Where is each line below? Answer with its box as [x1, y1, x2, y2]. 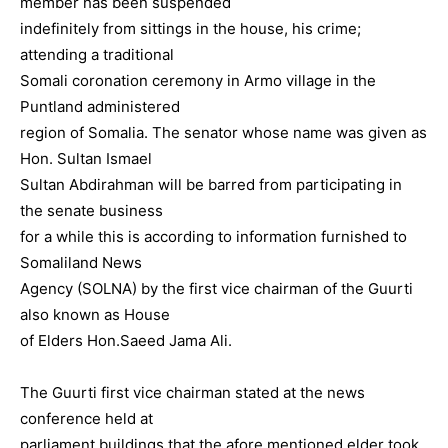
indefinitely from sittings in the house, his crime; [20, 19, 361, 38]
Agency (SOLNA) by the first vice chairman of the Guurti [20, 279, 413, 298]
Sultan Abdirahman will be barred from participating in [20, 175, 402, 194]
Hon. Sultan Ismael [20, 149, 152, 168]
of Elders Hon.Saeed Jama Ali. [20, 331, 236, 350]
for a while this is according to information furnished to [20, 227, 407, 246]
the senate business [20, 201, 163, 220]
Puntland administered [20, 97, 180, 116]
